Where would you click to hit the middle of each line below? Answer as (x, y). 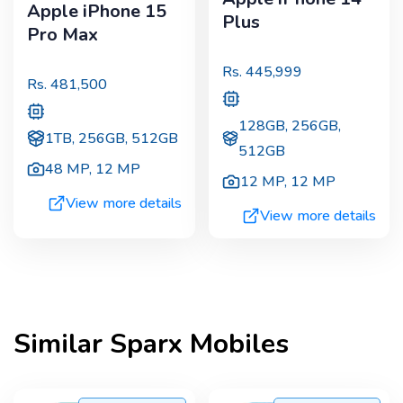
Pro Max (63, 34)
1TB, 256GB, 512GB (112, 139)
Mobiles (236, 345)
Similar (62, 345)
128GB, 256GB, (289, 126)
